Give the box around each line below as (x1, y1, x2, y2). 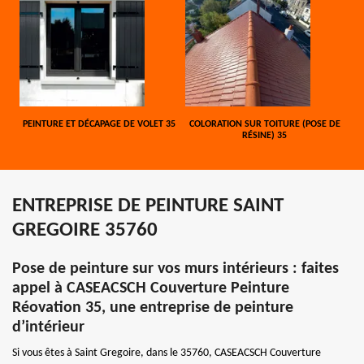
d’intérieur (12, 318, 84, 336)
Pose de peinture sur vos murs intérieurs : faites (12, 260, 339, 277)
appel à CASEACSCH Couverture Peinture (12, 279, 289, 297)
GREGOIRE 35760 (12, 219, 158, 240)
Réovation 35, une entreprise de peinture (12, 299, 293, 316)
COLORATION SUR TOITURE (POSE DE (188, 119, 340, 129)
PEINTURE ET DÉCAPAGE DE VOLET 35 (23, 119, 176, 129)
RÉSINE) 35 (242, 130, 288, 141)
